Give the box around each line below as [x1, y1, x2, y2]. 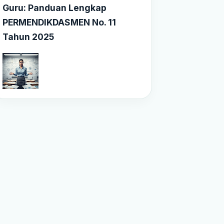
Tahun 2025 [2, 31, 54, 42]
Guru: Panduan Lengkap [2, 2, 106, 13]
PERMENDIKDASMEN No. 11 [2, 17, 116, 28]
